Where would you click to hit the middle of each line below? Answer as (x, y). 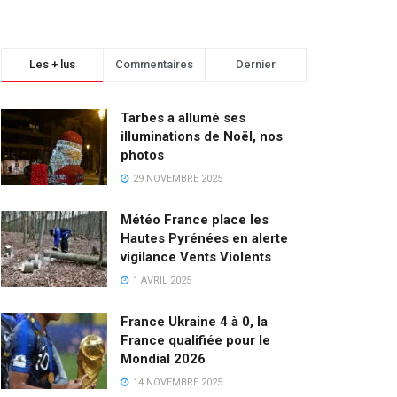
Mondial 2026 (163, 359)
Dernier (256, 64)
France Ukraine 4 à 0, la (194, 322)
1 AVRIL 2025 (161, 280)
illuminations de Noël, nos (202, 136)
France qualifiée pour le (195, 340)
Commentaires (154, 64)
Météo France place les (195, 220)
